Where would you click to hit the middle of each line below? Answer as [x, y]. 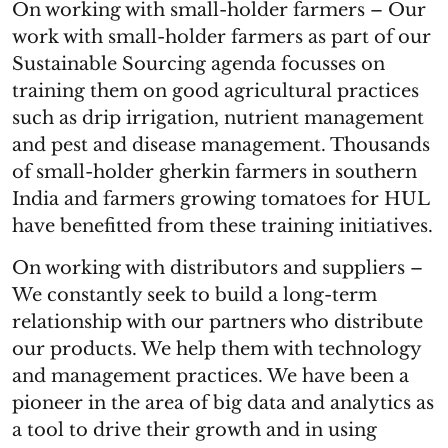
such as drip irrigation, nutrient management [218, 118]
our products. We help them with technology [216, 349]
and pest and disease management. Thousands [221, 145]
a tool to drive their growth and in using [194, 430]
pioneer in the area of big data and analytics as [223, 403]
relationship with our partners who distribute [217, 322]
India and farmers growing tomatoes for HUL [220, 199]
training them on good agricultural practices [215, 91]
